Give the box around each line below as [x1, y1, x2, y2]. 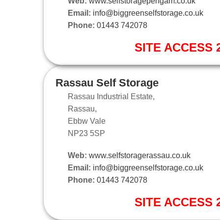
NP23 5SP [68, 129, 105, 137]
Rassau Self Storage [55, 76, 159, 89]
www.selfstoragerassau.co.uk [89, 151, 191, 160]
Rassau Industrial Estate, [68, 92, 155, 101]
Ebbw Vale [68, 116, 106, 125]
